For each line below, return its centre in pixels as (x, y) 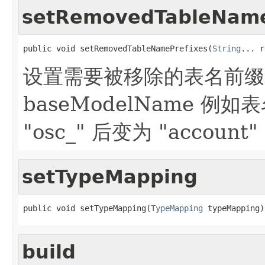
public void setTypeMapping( (87, 208)
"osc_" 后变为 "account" (140, 132)
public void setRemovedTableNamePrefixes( (118, 48)
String (227, 48)
